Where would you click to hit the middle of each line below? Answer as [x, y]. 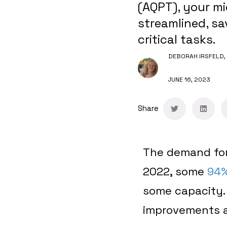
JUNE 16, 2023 [189, 79]
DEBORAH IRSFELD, [197, 56]
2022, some [175, 171]
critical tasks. [177, 39]
